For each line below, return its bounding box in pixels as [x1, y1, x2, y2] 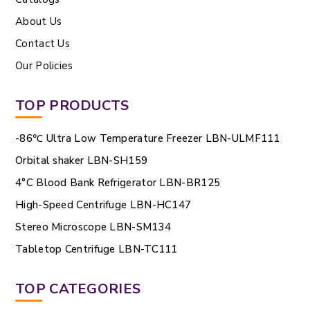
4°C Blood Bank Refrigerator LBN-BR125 [15, 176, 221, 190]
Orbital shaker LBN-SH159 [15, 154, 148, 167]
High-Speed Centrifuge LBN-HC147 [15, 198, 192, 212]
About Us [15, 15, 62, 28]
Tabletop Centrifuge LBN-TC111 [15, 242, 178, 256]
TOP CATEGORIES [15, 280, 141, 298]
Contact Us [15, 37, 70, 51]
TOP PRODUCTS [15, 96, 129, 115]
